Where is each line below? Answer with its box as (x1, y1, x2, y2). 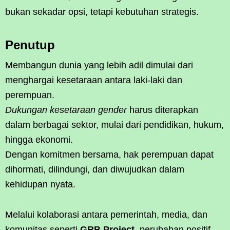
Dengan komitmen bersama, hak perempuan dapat (5, 149, 214, 160)
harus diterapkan (127, 104, 198, 115)
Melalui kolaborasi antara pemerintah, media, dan (5, 209, 207, 220)
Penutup (5, 37, 55, 52)
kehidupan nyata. (5, 179, 75, 189)
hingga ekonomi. (5, 134, 73, 145)
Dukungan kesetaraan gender (5, 104, 127, 115)
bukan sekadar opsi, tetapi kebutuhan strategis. (5, 6, 199, 17)
